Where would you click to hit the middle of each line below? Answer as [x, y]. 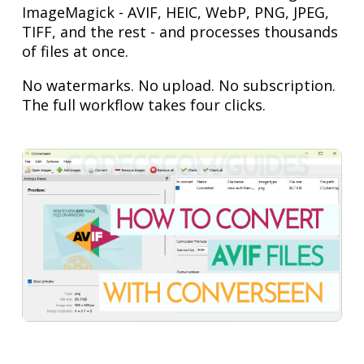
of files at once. [76, 51]
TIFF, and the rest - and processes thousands [180, 31]
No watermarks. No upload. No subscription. [179, 85]
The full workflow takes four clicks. [144, 104]
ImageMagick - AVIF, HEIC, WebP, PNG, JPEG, [176, 12]
